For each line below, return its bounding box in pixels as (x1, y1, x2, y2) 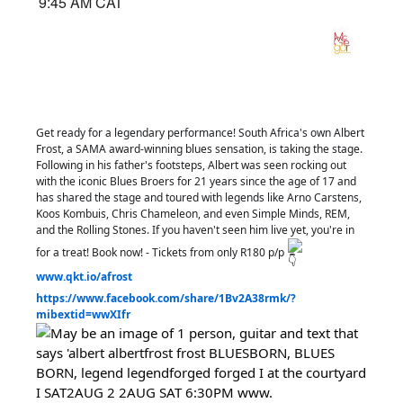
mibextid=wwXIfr (35, 307, 130, 323)
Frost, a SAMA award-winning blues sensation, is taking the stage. (35, 141, 363, 157)
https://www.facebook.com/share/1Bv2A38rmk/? (35, 291, 296, 307)
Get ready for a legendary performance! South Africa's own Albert (35, 125, 364, 141)
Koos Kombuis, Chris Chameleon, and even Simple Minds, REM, (35, 206, 350, 222)
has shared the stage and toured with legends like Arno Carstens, (35, 190, 362, 206)
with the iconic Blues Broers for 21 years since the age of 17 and (35, 174, 356, 190)
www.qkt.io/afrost (35, 269, 132, 285)
